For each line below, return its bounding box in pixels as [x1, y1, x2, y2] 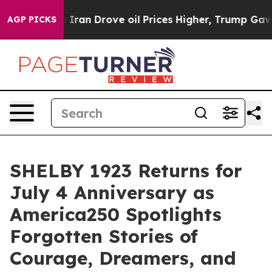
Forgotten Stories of [10, 225, 198, 248]
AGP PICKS [7, 14, 56, 25]
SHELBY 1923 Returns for [10, 159, 242, 182]
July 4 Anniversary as [10, 181, 214, 204]
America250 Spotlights [10, 203, 222, 226]
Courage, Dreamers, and [10, 246, 236, 270]
